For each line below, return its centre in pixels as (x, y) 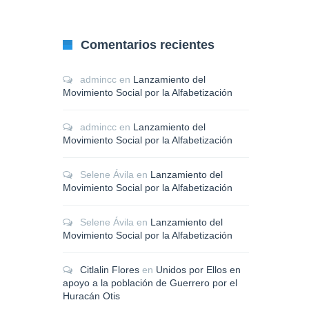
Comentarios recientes (148, 45)
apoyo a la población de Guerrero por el (150, 283)
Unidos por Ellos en (198, 270)
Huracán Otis (91, 296)
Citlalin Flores (110, 270)
